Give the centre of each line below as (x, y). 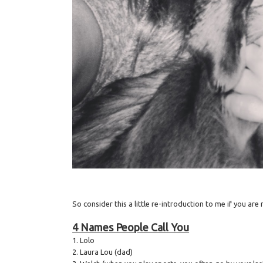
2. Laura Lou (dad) (103, 252)
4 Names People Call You (131, 227)
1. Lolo (84, 240)
